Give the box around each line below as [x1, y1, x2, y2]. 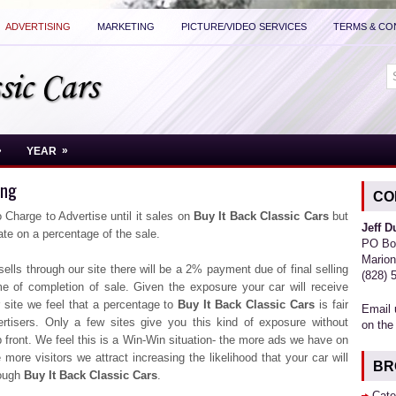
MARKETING [97, 21, 155, 32]
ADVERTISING [5, 21, 71, 32]
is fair [315, 298, 349, 311]
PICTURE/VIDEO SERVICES [181, 21, 307, 32]
